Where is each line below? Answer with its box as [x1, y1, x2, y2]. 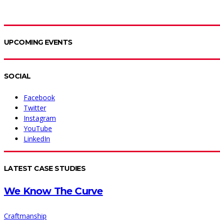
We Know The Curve [4, 185, 103, 197]
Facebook [24, 92, 55, 102]
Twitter [24, 103, 46, 112]
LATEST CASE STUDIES [4, 164, 86, 173]
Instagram [24, 113, 56, 123]
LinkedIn [24, 134, 50, 143]
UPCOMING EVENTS [4, 37, 73, 47]
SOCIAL [4, 71, 31, 81]
